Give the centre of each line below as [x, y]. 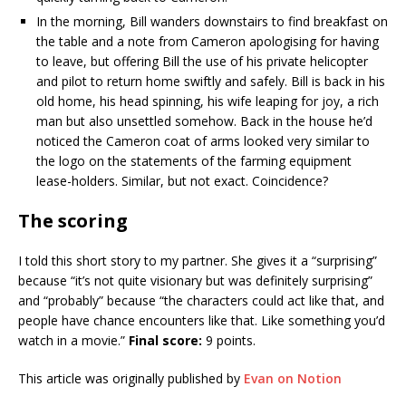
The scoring [73, 221]
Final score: [165, 341]
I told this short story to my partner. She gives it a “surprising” [198, 261]
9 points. [229, 341]
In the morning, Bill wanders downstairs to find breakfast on [212, 22]
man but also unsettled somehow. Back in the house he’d [204, 121]
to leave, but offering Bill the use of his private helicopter [202, 62]
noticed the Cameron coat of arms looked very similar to [203, 141]
